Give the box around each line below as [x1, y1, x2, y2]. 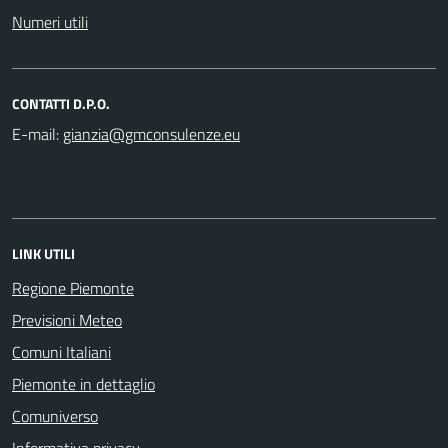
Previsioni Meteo [12, 308, 122, 332]
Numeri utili [12, 10, 88, 34]
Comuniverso [12, 404, 98, 428]
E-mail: [12, 122, 59, 146]
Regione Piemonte [12, 276, 134, 300]
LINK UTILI [12, 243, 75, 264]
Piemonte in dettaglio [12, 372, 155, 396]
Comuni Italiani [12, 340, 111, 364]
